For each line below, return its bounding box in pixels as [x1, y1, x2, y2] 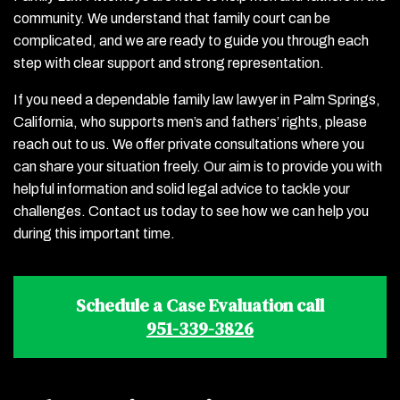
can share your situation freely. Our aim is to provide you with [13, 159, 382, 174]
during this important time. [13, 226, 175, 241]
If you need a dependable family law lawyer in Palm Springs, [13, 92, 380, 107]
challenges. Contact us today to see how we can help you [13, 204, 369, 219]
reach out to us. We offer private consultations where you [13, 137, 364, 152]
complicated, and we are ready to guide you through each [13, 33, 369, 48]
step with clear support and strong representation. [13, 55, 324, 71]
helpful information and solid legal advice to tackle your [13, 181, 350, 196]
